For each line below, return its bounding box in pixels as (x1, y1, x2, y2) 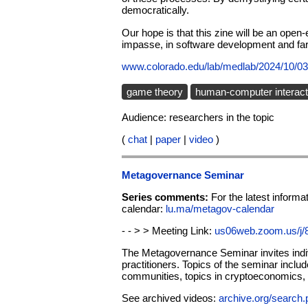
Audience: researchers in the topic (122, 111, 274, 124)
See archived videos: (122, 292, 219, 305)
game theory (126, 85, 183, 98)
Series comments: (122, 190, 211, 203)
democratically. (122, 4, 189, 16)
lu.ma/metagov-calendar (166, 202, 274, 214)
